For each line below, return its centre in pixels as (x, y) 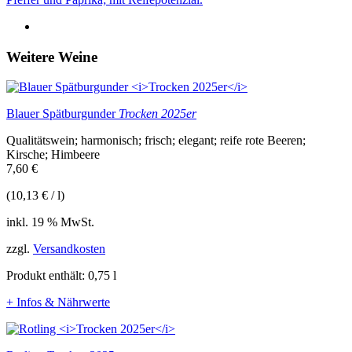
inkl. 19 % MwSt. (50, 222)
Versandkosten (69, 249)
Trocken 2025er (158, 114)
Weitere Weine (52, 57)
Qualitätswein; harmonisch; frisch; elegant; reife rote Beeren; (156, 141)
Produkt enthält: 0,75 (60, 276)
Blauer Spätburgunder (62, 114)
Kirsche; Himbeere (53, 155)
